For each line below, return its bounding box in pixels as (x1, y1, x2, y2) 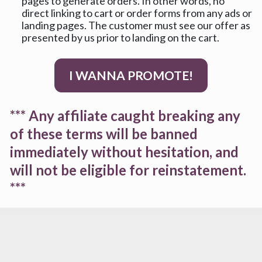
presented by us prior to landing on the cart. (21, 30, 219, 44)
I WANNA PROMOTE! (69, 67, 193, 82)
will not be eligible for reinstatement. (9, 161, 246, 178)
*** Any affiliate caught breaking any (9, 106, 240, 124)
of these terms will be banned (9, 125, 198, 142)
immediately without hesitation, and (9, 143, 239, 160)
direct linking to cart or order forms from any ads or (21, 6, 252, 19)
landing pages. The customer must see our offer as (21, 18, 250, 32)
